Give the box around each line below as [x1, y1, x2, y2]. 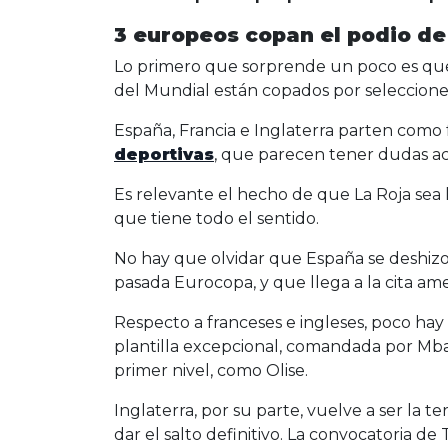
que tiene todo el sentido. [114, 209, 319, 229]
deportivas [114, 145, 214, 165]
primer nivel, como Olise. [114, 361, 308, 381]
